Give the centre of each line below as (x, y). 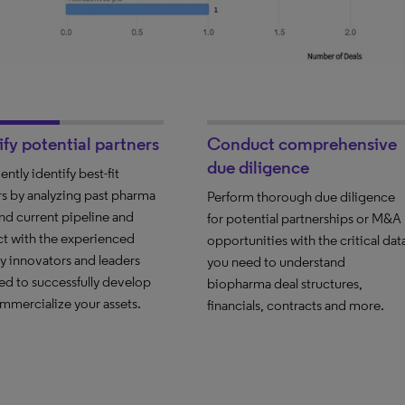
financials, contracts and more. (296, 305)
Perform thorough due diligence (301, 196)
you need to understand (277, 261)
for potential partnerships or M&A (305, 218)
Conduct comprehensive (302, 143)
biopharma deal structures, (285, 283)
